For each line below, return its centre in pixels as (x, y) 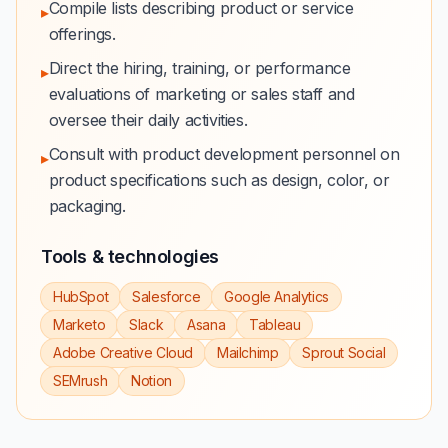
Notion (151, 380)
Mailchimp (248, 352)
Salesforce (166, 296)
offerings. (82, 34)
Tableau (275, 324)
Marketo (79, 324)
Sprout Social (344, 352)
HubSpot (81, 296)
